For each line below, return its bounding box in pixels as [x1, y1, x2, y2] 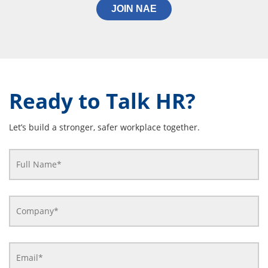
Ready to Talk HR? [9, 86, 196, 115]
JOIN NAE [111, 3, 157, 14]
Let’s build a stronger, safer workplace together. [9, 121, 200, 133]
